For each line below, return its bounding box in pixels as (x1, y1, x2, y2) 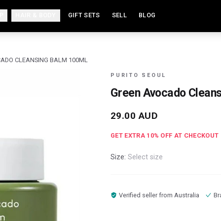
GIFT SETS (68, 11, 100, 19)
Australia (174, 191, 199, 199)
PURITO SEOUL (110, 72, 166, 78)
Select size (128, 153, 163, 161)
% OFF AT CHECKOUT (153, 132, 219, 139)
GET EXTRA (110, 132, 147, 139)
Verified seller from (118, 191, 174, 199)
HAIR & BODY (15, 11, 56, 19)
